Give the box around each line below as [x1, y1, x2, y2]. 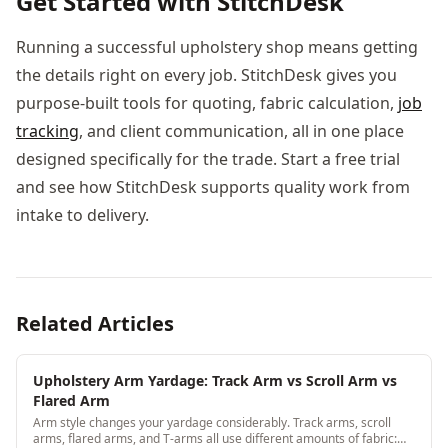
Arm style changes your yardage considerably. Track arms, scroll [33, 413, 391, 431]
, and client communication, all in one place [79, 119, 404, 142]
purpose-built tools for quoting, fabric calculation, [16, 91, 398, 114]
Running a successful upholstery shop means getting [16, 35, 418, 58]
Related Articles [16, 309, 174, 337]
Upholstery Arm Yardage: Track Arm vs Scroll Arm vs [33, 370, 397, 390]
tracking [16, 119, 79, 142]
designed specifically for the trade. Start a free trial [16, 147, 400, 170]
